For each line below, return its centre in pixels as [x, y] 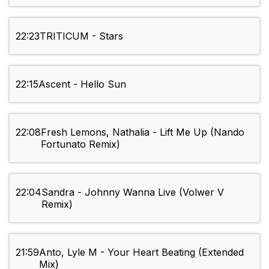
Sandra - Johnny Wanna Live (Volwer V [133, 192]
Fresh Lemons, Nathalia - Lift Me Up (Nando [143, 132]
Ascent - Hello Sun [82, 84]
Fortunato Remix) [80, 144]
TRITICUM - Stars [81, 36]
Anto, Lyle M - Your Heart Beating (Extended [141, 252]
